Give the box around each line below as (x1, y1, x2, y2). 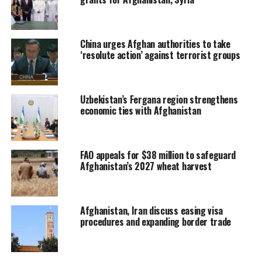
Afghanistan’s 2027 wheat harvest (80, 158, 212, 173)
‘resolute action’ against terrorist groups (80, 47, 240, 62)
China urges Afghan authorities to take (80, 36, 230, 51)
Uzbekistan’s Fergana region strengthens (80, 92, 238, 106)
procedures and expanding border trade (80, 214, 232, 229)
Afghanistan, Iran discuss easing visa (80, 203, 223, 218)
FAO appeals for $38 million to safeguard (80, 147, 236, 162)
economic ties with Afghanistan (80, 103, 201, 118)
